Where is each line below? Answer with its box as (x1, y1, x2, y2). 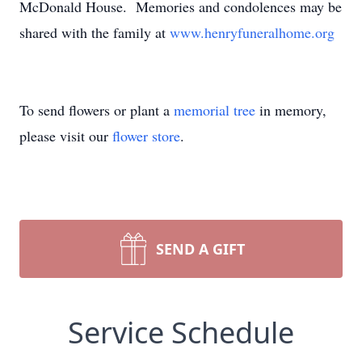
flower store (112, 126, 180, 145)
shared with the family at (19, 23, 170, 42)
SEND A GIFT (156, 239, 245, 259)
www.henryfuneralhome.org (170, 23, 335, 42)
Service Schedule (68, 313, 294, 352)
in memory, (255, 100, 326, 120)
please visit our (19, 126, 112, 145)
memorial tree (174, 100, 255, 120)
